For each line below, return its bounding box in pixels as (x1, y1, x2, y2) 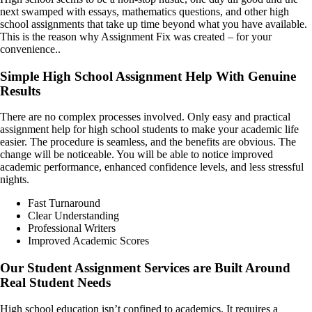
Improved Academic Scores (28, 235, 149, 247)
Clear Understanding (28, 210, 119, 222)
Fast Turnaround (28, 197, 100, 210)
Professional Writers (28, 222, 116, 235)
